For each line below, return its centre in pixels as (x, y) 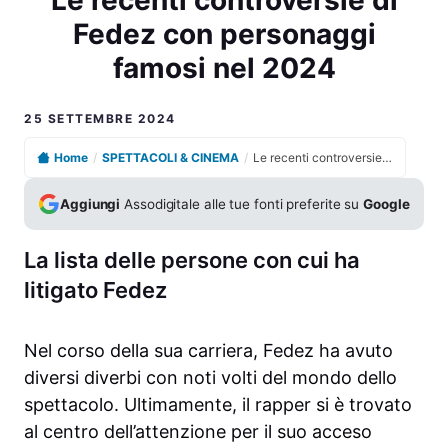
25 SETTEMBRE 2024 (100, 118)
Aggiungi (90, 203)
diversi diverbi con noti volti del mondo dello (210, 378)
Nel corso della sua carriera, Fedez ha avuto (208, 351)
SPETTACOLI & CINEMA (170, 158)
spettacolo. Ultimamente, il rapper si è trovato (218, 405)
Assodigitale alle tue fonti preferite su (242, 203)
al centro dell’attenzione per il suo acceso (198, 432)
